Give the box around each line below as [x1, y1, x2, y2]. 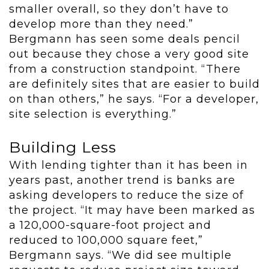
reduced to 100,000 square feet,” [9, 234, 203, 247]
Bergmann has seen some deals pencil [9, 32, 240, 46]
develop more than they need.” [9, 17, 197, 31]
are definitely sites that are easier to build [9, 77, 260, 91]
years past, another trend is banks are [9, 174, 235, 187]
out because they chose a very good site [9, 47, 249, 61]
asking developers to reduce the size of [9, 189, 244, 202]
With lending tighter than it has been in [9, 159, 248, 172]
